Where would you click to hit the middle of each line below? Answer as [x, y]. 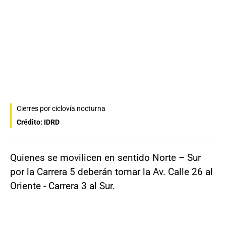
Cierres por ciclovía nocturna [61, 109]
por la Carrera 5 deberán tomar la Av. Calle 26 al [111, 172]
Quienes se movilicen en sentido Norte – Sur [105, 158]
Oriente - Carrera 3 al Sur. [63, 186]
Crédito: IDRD [38, 122]
